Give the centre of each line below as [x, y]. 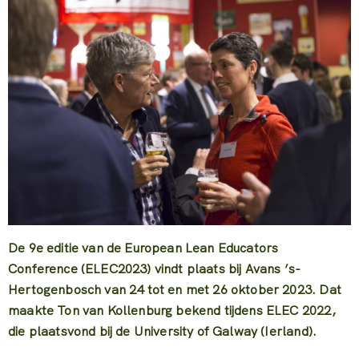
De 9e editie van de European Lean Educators [143, 248]
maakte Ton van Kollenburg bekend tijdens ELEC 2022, [172, 310]
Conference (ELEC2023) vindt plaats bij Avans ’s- [155, 268]
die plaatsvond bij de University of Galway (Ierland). [163, 331]
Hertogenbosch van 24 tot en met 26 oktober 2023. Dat [175, 289]
